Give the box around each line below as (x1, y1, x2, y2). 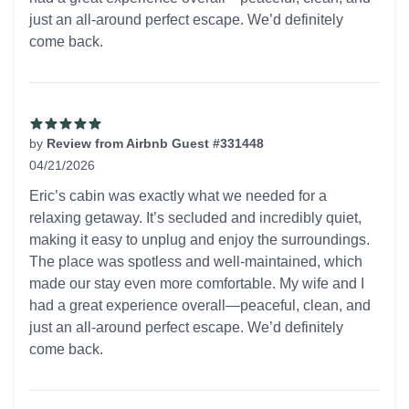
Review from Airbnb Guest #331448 (47, 136, 264, 151)
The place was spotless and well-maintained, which (29, 254, 362, 269)
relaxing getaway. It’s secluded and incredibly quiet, (29, 210, 362, 225)
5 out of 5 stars (28, 176, 122, 192)
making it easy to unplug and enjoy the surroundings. (29, 232, 370, 247)
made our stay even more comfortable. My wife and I (29, 276, 364, 291)
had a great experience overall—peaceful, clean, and (29, 298, 371, 313)
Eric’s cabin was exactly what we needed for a (29, 188, 327, 204)
